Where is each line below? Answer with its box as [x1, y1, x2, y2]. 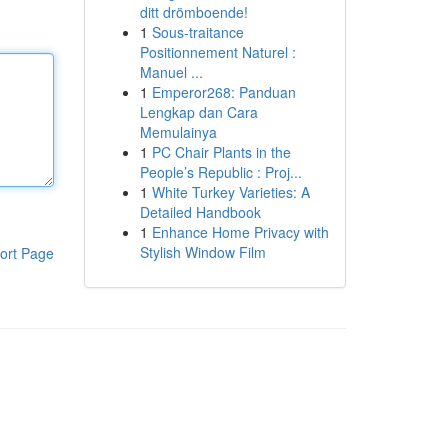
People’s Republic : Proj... [139, 162, 302, 182]
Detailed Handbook [139, 202, 261, 222]
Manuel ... [139, 62, 203, 82]
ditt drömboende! [139, 2, 248, 22]
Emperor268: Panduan [151, 82, 296, 102]
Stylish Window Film [139, 242, 266, 262]
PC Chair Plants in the [151, 142, 291, 162]
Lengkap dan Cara [139, 102, 258, 122]
